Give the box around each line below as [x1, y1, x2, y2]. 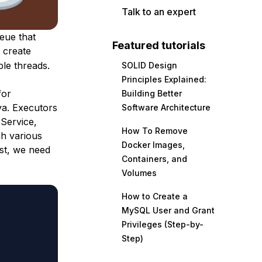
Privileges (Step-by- [122, 219, 204, 229]
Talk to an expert [122, 6, 196, 18]
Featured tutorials [112, 39, 205, 51]
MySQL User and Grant [122, 205, 215, 215]
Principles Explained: [122, 74, 206, 84]
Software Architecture [122, 102, 211, 112]
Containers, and [122, 154, 187, 164]
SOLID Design [122, 60, 177, 70]
